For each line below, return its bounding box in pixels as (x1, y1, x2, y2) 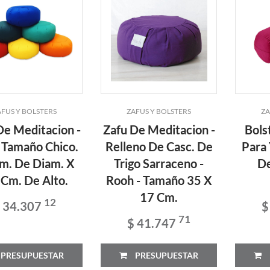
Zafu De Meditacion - (102, 122, 215, 137)
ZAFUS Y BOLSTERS (127, 106, 192, 116)
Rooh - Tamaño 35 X (105, 172, 212, 187)
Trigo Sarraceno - (114, 155, 204, 171)
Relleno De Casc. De (105, 139, 213, 154)
